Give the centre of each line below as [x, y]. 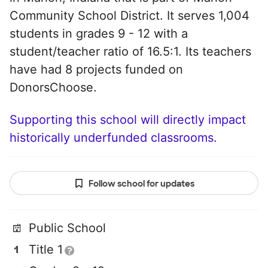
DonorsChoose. [53, 87]
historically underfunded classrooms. [113, 138]
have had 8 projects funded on [96, 69]
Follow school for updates [141, 184]
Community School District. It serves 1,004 [130, 16]
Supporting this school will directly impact [128, 120]
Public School [67, 228]
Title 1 [46, 249]
